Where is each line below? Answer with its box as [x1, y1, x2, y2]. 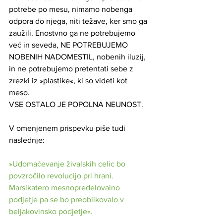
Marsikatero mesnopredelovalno [9, 183, 122, 192]
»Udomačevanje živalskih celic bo [9, 159, 127, 168]
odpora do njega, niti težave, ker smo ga [9, 16, 149, 25]
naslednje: [9, 135, 45, 144]
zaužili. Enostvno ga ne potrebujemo [9, 28, 137, 37]
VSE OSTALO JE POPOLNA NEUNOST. [9, 100, 143, 109]
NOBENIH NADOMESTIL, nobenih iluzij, [9, 52, 148, 61]
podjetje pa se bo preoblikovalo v [9, 195, 126, 204]
